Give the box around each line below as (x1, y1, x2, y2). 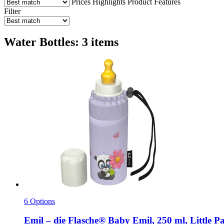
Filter (4, 6, 20, 15)
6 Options (24, 196, 55, 205)
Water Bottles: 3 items (4, 35, 118, 48)
